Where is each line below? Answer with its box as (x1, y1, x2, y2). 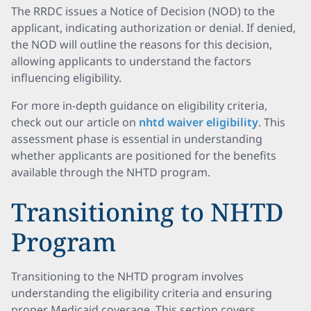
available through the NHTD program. (11, 165, 210, 180)
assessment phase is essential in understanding (11, 131, 262, 146)
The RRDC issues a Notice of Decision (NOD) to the (11, 3, 275, 19)
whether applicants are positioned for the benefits (11, 148, 276, 163)
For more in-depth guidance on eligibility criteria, (11, 98, 267, 113)
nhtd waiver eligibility (139, 115, 258, 130)
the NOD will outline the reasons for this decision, (11, 37, 272, 52)
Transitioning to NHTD (11, 195, 284, 229)
